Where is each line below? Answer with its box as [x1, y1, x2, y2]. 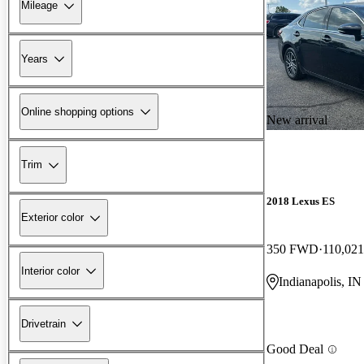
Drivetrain [21, 317, 66, 330]
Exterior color [21, 211, 84, 224]
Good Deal [266, 342, 323, 357]
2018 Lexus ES [266, 194, 335, 207]
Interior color [21, 264, 80, 277]
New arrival [266, 112, 327, 127]
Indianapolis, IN [279, 274, 362, 288]
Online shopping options [21, 105, 134, 118]
